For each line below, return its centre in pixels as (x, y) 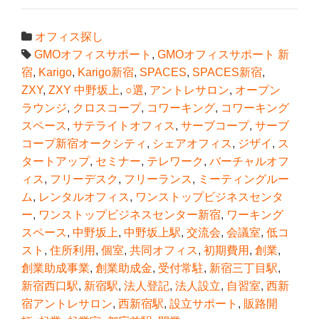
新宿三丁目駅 (244, 268)
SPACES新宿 (227, 72)
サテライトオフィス (124, 125)
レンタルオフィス (84, 197)
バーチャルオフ (249, 161)
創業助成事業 (56, 268)
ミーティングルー (244, 179)
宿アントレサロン (67, 303)
